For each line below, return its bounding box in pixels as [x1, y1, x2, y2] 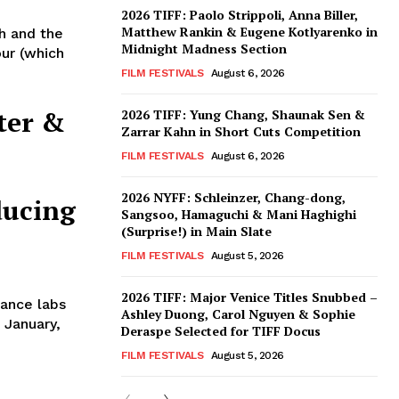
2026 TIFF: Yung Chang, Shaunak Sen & [121, 106, 365, 124]
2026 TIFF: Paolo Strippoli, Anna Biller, [121, 6, 358, 24]
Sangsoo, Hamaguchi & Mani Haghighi [121, 206, 356, 224]
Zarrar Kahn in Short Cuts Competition [121, 123, 361, 141]
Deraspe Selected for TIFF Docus [121, 322, 321, 340]
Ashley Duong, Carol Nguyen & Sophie [121, 305, 355, 323]
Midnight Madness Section [121, 40, 287, 58]
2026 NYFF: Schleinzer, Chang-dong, [121, 189, 346, 207]
